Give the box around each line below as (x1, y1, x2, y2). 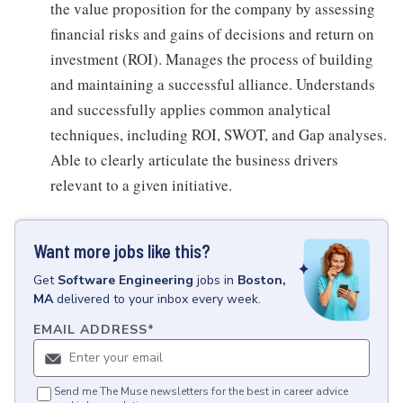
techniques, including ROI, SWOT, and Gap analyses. (50, 124, 387, 145)
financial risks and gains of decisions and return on (50, 23, 374, 44)
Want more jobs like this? (33, 240, 210, 262)
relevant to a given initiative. (50, 175, 232, 195)
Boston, (237, 272, 286, 289)
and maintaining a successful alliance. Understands (50, 74, 375, 94)
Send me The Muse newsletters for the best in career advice (54, 384, 348, 399)
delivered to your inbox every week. (57, 291, 261, 308)
